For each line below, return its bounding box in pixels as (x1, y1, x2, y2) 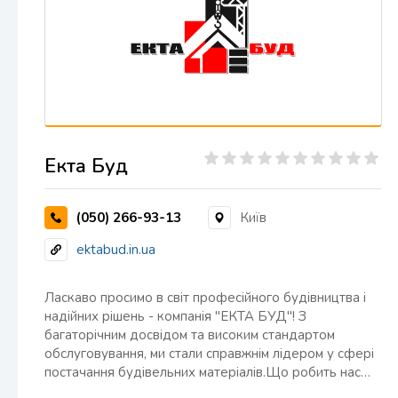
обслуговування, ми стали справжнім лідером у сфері (44, 345, 374, 362)
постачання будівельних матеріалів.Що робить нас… (44, 363, 370, 381)
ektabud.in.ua (76, 240, 155, 259)
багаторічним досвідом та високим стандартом (44, 326, 335, 344)
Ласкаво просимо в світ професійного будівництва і (44, 289, 366, 306)
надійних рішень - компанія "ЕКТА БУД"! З (44, 307, 306, 325)
